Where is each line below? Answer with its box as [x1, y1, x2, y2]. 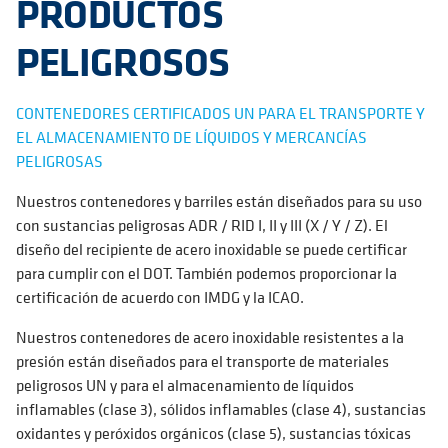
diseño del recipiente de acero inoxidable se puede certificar [16, 238, 407, 260]
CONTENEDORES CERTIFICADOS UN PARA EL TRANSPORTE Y [16, 102, 425, 124]
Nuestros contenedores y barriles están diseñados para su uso [16, 190, 422, 212]
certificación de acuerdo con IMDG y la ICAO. [16, 286, 304, 308]
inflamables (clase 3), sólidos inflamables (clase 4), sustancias [16, 398, 426, 420]
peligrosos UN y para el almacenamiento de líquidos [16, 374, 354, 396]
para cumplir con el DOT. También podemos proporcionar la [16, 262, 397, 284]
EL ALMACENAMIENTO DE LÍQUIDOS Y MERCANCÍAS [16, 126, 367, 148]
